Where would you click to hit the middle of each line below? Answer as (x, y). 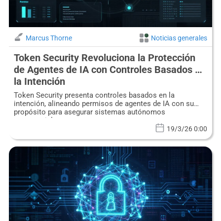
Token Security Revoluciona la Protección (104, 58)
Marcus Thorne (49, 38)
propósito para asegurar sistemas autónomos (89, 112)
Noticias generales (179, 38)
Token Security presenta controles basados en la (94, 95)
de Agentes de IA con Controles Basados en (110, 70)
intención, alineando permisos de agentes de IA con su (104, 104)
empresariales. (38, 121)
